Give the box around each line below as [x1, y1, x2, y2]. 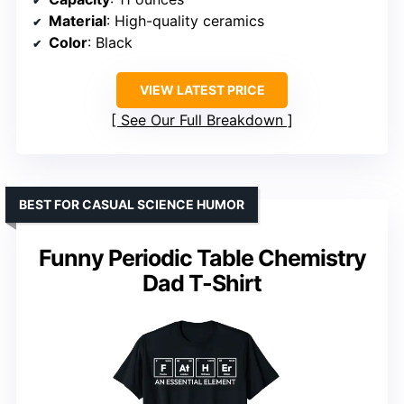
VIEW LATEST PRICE [139, 82, 265, 98]
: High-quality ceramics [106, 12, 264, 31]
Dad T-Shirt [142, 270, 262, 298]
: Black [87, 33, 133, 52]
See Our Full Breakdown [121, 111, 283, 130]
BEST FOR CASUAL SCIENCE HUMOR [19, 197, 244, 213]
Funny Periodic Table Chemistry [38, 244, 366, 272]
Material [49, 12, 106, 31]
